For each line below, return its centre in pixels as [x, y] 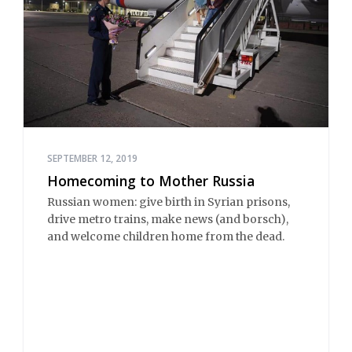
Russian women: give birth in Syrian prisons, [169, 202]
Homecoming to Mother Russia [151, 181]
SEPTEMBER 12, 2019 [92, 159]
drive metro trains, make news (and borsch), [168, 219]
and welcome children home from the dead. [166, 236]
